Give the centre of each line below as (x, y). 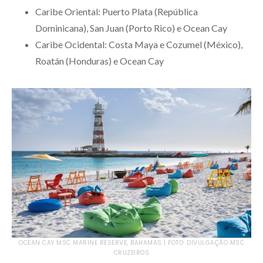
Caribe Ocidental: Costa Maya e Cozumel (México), (139, 44)
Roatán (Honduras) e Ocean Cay (100, 60)
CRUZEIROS (131, 252)
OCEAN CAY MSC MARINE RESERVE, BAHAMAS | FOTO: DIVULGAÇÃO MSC (131, 242)
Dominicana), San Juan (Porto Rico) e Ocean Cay (131, 28)
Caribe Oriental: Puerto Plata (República (117, 11)
